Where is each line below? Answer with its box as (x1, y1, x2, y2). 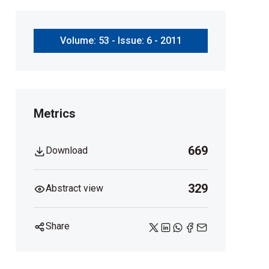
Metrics (34, 106, 76, 121)
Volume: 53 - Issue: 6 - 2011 (59, 34, 182, 46)
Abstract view (46, 183, 103, 195)
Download (46, 144, 88, 156)
